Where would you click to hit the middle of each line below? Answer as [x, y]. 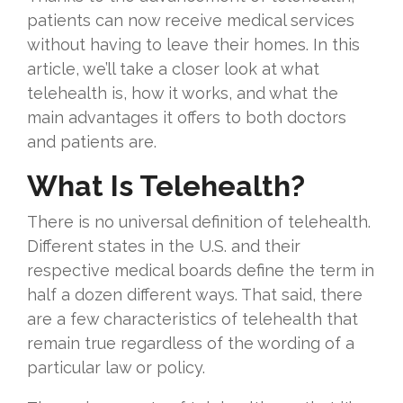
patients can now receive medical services [191, 21]
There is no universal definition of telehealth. [199, 222]
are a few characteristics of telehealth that [193, 319]
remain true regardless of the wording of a [191, 344]
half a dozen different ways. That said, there [195, 295]
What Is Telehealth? [166, 186]
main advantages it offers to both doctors [187, 118]
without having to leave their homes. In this [193, 45]
